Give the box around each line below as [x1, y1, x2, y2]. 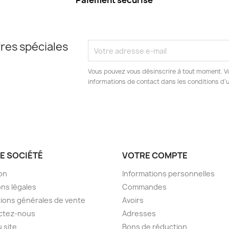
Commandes [122, 182, 167, 192]
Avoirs [122, 195, 144, 205]
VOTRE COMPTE [122, 150, 188, 162]
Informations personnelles [122, 169, 215, 179]
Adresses [122, 209, 156, 219]
